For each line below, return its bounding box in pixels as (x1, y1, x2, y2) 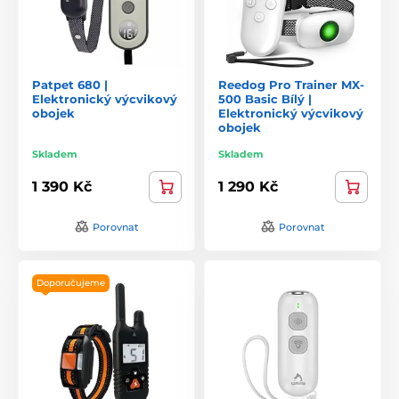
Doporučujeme (37, 276, 105, 289)
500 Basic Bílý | (218, 91, 312, 106)
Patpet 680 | (32, 77, 108, 92)
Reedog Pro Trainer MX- (218, 77, 364, 92)
